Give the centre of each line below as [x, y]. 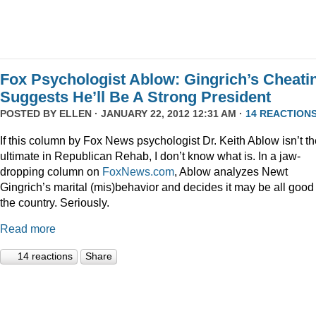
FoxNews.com [138, 171]
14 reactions [45, 256]
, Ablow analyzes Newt [231, 171]
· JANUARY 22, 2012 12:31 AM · [169, 114]
